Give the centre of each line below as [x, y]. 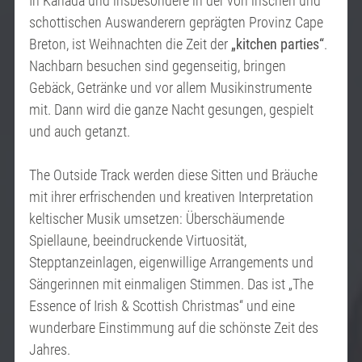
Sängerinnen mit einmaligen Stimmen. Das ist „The [171, 284]
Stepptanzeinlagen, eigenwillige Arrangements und [171, 263]
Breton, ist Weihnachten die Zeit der [130, 44]
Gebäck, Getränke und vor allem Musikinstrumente [170, 88]
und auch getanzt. [80, 132]
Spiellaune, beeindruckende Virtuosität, [138, 241]
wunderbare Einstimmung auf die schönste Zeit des [174, 328]
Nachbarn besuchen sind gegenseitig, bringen [158, 66]
